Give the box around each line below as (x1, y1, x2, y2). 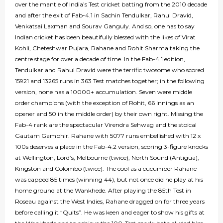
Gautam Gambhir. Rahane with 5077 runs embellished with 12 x (15, 132, 201, 140)
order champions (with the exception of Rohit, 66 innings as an (15, 99, 194, 107)
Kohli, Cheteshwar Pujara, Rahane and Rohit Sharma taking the (15, 44, 200, 52)
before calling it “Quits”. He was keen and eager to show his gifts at (15, 209, 205, 217)
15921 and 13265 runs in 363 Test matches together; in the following (15, 77, 205, 85)
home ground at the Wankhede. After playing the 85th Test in (15, 187, 191, 195)
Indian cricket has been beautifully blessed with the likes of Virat (15, 33, 196, 41)
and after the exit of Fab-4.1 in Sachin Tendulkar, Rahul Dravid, (15, 11, 193, 19)
